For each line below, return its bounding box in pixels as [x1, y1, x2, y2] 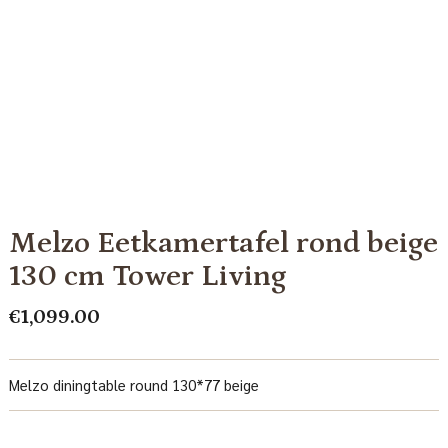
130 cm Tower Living [8, 258, 287, 293]
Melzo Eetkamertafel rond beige [8, 225, 438, 260]
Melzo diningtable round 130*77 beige [8, 374, 259, 394]
